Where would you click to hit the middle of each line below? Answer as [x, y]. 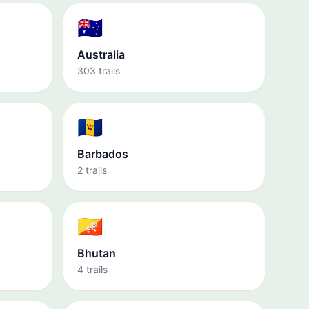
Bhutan [97, 253]
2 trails [92, 170]
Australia [101, 54]
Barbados [103, 154]
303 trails [99, 71]
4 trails [92, 269]
